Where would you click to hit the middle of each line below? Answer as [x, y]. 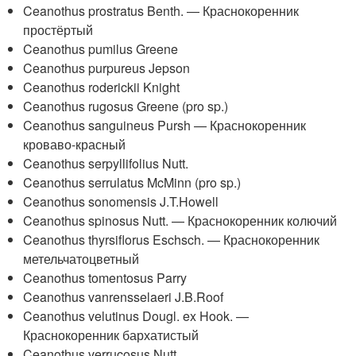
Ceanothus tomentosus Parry [105, 278]
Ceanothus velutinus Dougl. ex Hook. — [136, 316]
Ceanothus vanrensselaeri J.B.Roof [124, 297]
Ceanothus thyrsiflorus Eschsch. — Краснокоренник [172, 240]
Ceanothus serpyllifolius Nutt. [106, 163]
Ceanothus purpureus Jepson [107, 68]
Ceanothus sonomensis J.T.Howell [121, 201]
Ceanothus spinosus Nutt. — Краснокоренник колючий [180, 221]
